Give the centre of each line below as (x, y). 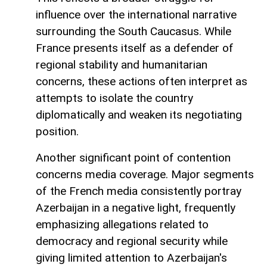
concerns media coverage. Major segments (145, 175)
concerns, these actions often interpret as (142, 82)
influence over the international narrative (136, 15)
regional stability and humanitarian (122, 65)
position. (57, 132)
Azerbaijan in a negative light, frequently (136, 208)
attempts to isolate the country (114, 98)
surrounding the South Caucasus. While (133, 32)
